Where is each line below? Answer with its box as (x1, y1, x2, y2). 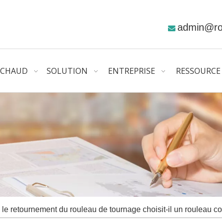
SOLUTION (47, 65, 88, 76)
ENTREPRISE (108, 65, 156, 76)
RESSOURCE (176, 65, 221, 76)
